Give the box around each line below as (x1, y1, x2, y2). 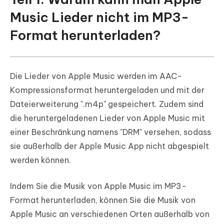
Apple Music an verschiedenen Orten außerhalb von (10, 209, 209, 219)
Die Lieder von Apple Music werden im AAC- (10, 71, 182, 81)
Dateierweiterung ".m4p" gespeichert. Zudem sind (10, 99, 203, 109)
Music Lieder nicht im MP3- (10, 9, 189, 26)
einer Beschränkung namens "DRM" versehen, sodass (10, 127, 211, 137)
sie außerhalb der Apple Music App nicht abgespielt (10, 141, 209, 151)
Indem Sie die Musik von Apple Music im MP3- (10, 181, 186, 191)
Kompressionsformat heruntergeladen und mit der (10, 85, 204, 95)
